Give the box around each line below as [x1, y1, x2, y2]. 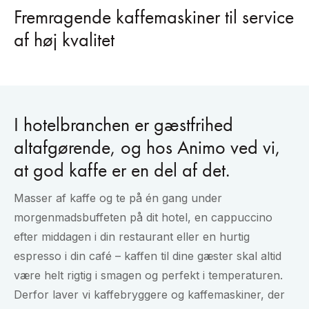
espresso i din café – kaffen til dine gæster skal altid [14, 249, 281, 263]
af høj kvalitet [14, 28, 114, 52]
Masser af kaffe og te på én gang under [14, 191, 222, 206]
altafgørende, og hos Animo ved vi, [14, 135, 281, 160]
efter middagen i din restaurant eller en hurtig [14, 230, 250, 244]
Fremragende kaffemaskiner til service [14, 5, 294, 30]
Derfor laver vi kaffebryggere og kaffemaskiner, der [14, 288, 285, 302]
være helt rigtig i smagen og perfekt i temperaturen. [14, 268, 283, 283]
